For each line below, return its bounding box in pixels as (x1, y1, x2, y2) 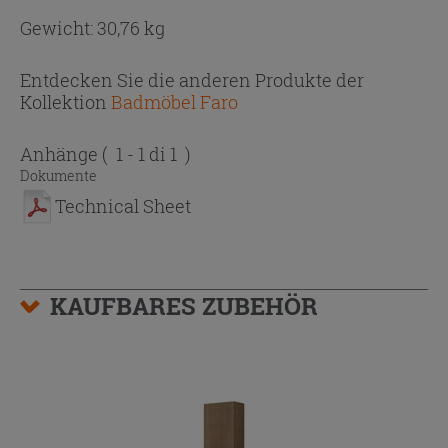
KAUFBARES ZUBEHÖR (50, 289, 318, 322)
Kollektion (20, 89, 107, 114)
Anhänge (20, 141, 102, 166)
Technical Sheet (55, 193, 191, 218)
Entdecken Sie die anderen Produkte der (20, 67, 364, 92)
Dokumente (20, 165, 97, 185)
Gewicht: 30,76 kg (20, 15, 165, 40)
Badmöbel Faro (111, 89, 238, 114)
